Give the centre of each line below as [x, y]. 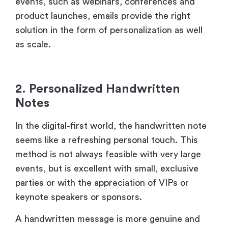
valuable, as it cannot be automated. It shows [109, 137]
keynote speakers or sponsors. [80, 101]
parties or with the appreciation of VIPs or [102, 87]
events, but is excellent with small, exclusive [107, 73]
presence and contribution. [73, 165]
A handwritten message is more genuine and [108, 122]
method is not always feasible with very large [108, 58]
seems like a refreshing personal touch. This [107, 44]
